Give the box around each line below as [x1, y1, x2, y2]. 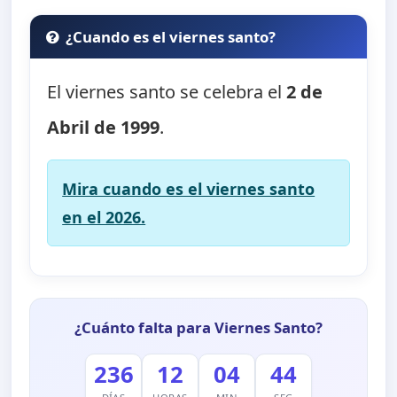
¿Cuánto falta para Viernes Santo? [74, 317, 323, 339]
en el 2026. [62, 206, 146, 228]
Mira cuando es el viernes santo [62, 177, 315, 199]
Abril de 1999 [47, 114, 160, 139]
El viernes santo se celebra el [47, 79, 287, 104]
